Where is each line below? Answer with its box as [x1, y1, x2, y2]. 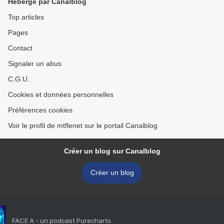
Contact [8, 44, 32, 52]
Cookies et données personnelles [8, 90, 113, 98]
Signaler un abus [8, 59, 61, 67]
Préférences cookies [8, 106, 72, 114]
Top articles [8, 13, 44, 21]
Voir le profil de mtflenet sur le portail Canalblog [8, 121, 157, 129]
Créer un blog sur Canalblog [63, 147, 160, 155]
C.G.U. [8, 75, 29, 83]
